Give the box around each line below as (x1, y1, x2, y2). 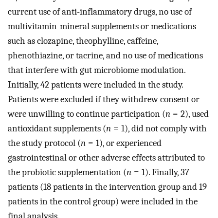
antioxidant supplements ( (8, 123, 106, 134)
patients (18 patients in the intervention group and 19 (8, 182, 207, 193)
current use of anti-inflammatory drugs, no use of (8, 6, 192, 18)
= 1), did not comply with (111, 123, 207, 134)
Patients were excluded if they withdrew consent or (8, 94, 200, 105)
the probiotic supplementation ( (8, 167, 127, 178)
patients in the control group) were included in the (8, 196, 198, 207)
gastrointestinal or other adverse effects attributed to (8, 152, 205, 163)
